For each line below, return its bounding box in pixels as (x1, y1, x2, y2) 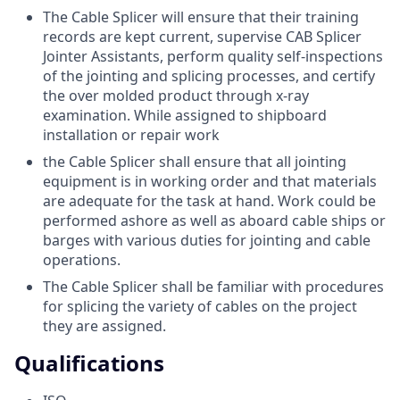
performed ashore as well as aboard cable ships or (43, 210, 386, 230)
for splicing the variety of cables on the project (43, 296, 357, 316)
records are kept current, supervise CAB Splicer (43, 26, 362, 46)
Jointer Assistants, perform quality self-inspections (43, 46, 383, 66)
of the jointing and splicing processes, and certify (43, 65, 375, 86)
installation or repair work (43, 124, 220, 145)
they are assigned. (43, 315, 166, 336)
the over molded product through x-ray (43, 85, 309, 105)
